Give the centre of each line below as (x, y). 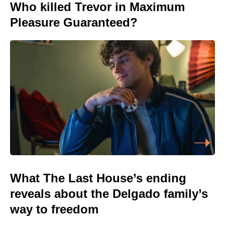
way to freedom (54, 209)
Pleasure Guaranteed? (74, 22)
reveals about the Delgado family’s (109, 194)
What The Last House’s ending (98, 178)
